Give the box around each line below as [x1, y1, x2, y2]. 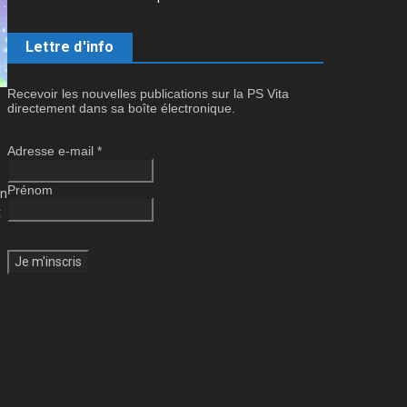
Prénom [7, 182, 53, 197]
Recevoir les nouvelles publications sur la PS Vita [7, 85, 289, 101]
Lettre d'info [25, 37, 114, 55]
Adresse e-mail [7, 143, 97, 158]
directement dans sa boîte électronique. [7, 100, 235, 115]
